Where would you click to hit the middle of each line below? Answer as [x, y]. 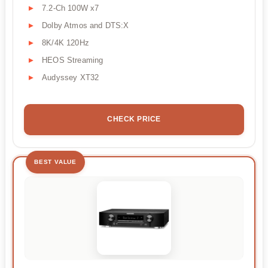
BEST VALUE [55, 162]
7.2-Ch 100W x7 [71, 8]
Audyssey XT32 [71, 77]
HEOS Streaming [73, 60]
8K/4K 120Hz [66, 42]
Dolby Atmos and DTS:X [86, 25]
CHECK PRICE [134, 119]
